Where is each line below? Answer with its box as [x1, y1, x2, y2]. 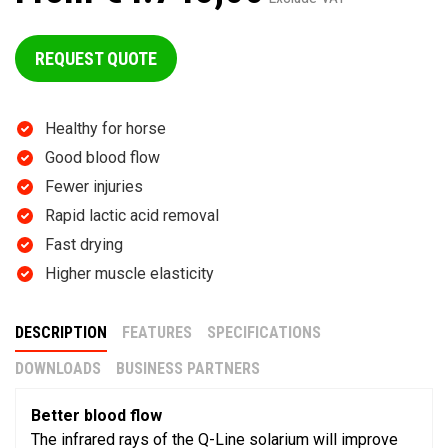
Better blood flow [31, 406, 162, 426]
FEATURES [122, 323, 192, 343]
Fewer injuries [45, 177, 143, 197]
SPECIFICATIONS [207, 323, 321, 343]
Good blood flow [45, 148, 160, 168]
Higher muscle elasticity [45, 264, 214, 284]
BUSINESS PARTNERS [116, 359, 260, 379]
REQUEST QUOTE [35, 48, 157, 70]
